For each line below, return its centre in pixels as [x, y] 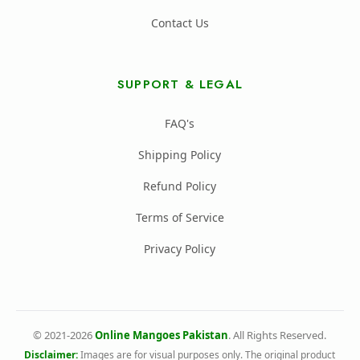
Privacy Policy [180, 248]
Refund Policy [180, 186]
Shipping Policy [180, 154]
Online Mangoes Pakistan [162, 335]
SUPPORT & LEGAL [180, 84]
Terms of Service [180, 217]
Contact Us [180, 22]
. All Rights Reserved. [278, 335]
